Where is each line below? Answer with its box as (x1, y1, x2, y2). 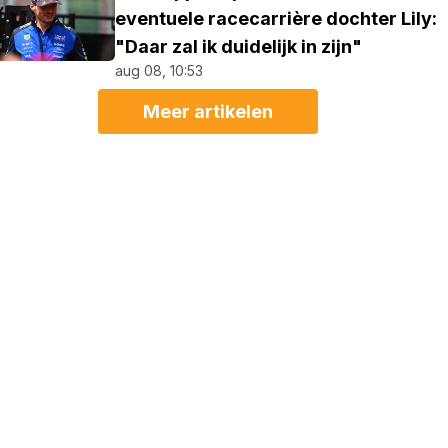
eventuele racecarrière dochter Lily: (115, 8, 438, 29)
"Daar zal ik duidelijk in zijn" (115, 36, 363, 57)
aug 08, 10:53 (115, 62, 204, 79)
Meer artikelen (143, 101, 274, 122)
